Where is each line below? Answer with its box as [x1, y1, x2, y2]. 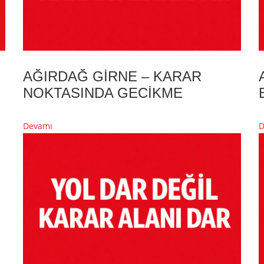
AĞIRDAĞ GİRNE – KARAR [23, 68, 202, 84]
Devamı [23, 120, 52, 131]
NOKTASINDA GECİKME [23, 84, 183, 101]
